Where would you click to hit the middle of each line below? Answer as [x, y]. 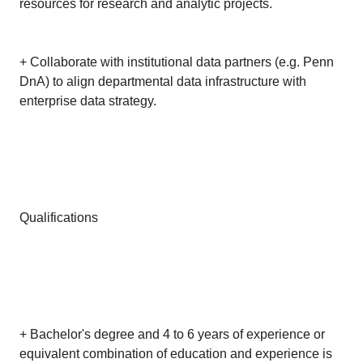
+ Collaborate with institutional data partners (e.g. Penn [177, 62]
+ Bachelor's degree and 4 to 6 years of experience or [172, 334]
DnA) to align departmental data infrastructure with [163, 81]
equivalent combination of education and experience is [176, 354]
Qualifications [59, 218]
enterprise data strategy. [88, 101]
